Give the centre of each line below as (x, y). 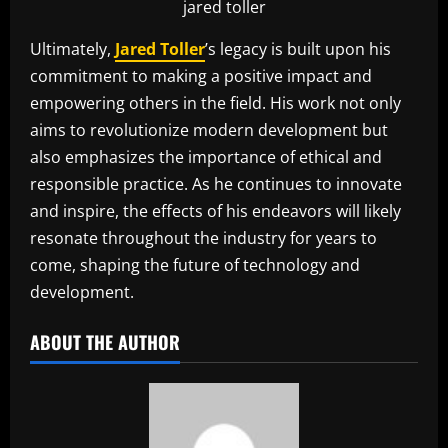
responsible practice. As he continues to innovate (216, 183)
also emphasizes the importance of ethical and (206, 156)
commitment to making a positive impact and (201, 75)
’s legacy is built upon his (298, 48)
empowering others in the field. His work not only (215, 102)
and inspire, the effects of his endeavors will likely (215, 210)
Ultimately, (72, 48)
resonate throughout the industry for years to (203, 237)
